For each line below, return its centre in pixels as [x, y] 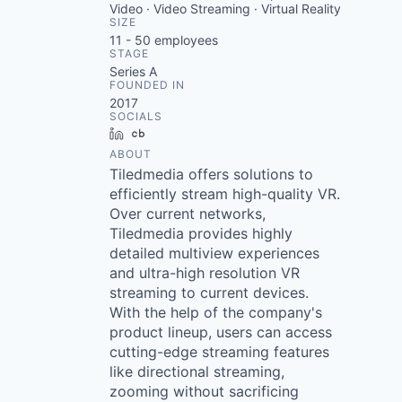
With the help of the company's [216, 312]
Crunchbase [187, 133]
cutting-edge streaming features [219, 352]
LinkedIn [155, 133]
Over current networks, [188, 214]
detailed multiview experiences [214, 253]
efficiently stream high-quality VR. [225, 194]
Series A [133, 71]
